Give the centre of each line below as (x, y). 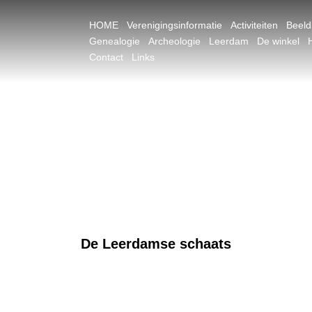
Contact (106, 57)
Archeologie (174, 41)
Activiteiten (254, 25)
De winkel (278, 41)
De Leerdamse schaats (156, 244)
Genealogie (115, 41)
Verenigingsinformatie (174, 25)
